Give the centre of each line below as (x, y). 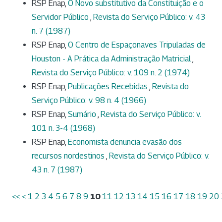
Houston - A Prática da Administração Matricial (112, 59)
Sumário (83, 114)
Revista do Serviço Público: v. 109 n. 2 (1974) (111, 73)
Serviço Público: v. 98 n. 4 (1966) (89, 101)
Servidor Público (61, 17)
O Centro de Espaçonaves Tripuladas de (137, 45)
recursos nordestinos (69, 156)
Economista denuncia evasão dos (125, 142)
